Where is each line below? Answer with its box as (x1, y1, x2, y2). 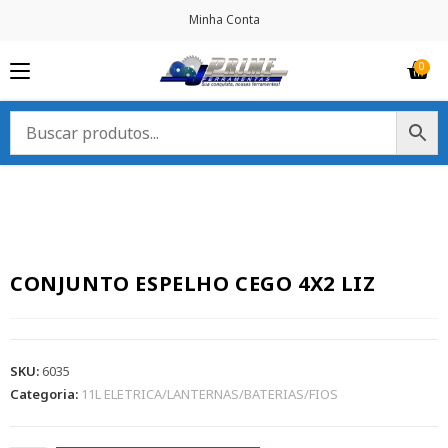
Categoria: (10, 385, 81, 404)
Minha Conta (188, 11, 260, 28)
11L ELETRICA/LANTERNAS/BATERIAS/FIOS (81, 385, 338, 404)
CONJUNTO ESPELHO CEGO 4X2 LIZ (10, 270, 376, 298)
